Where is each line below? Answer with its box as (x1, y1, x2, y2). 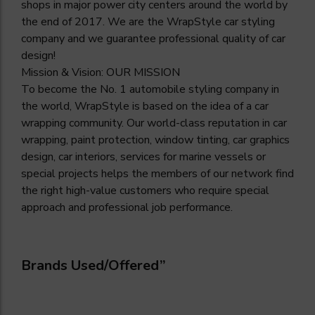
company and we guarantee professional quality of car (21, 31, 285, 47)
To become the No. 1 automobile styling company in (21, 82, 279, 98)
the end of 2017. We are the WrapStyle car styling (21, 14, 275, 30)
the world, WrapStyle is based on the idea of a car (21, 98, 269, 115)
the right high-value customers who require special (21, 183, 269, 199)
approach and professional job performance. (21, 200, 233, 216)
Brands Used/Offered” (21, 256, 166, 276)
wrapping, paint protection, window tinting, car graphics (21, 132, 290, 148)
